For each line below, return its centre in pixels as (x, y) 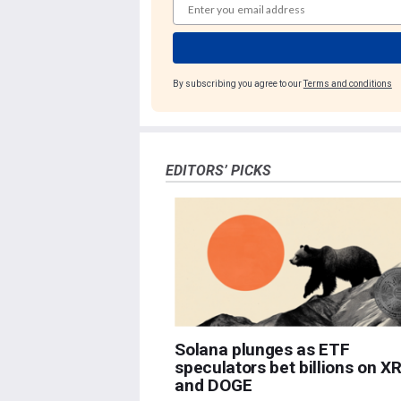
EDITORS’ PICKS (218, 171)
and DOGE (213, 385)
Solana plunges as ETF (262, 349)
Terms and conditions (347, 84)
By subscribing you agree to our (238, 84)
